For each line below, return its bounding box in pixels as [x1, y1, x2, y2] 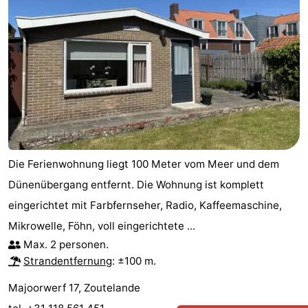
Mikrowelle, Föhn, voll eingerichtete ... [8, 219, 195, 232]
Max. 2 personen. [23, 237, 109, 251]
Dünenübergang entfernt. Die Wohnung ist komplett [8, 177, 264, 191]
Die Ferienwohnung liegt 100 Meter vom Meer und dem [8, 157, 279, 170]
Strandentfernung [23, 254, 112, 267]
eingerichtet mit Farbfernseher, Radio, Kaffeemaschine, [8, 198, 282, 212]
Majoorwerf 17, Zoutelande [8, 280, 140, 294]
